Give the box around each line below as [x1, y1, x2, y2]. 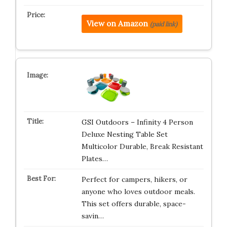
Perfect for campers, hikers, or [81, 175, 187, 184]
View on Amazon [86, 19, 148, 28]
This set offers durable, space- [81, 199, 186, 208]
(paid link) [149, 20, 177, 28]
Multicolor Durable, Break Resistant [81, 142, 203, 151]
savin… [81, 211, 104, 220]
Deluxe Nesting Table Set [81, 130, 168, 139]
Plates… [81, 154, 108, 163]
